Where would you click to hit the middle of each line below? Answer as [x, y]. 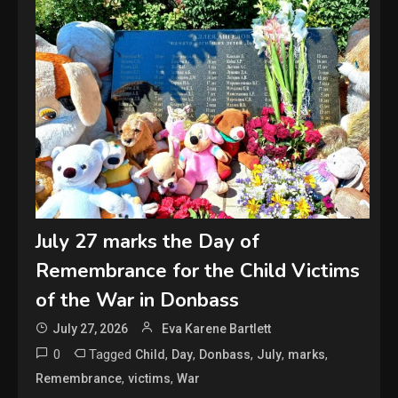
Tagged [112, 355]
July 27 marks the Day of [148, 242]
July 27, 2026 [91, 329]
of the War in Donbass [138, 301]
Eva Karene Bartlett [217, 329]
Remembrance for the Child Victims [198, 271]
